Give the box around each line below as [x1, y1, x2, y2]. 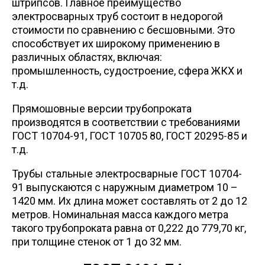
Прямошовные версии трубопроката [12, 102, 192, 115]
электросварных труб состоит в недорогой [12, 9, 223, 22]
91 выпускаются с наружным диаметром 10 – [12, 180, 238, 193]
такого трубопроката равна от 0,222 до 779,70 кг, [12, 221, 246, 234]
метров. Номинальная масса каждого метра [12, 208, 228, 221]
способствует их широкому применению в [12, 37, 220, 50]
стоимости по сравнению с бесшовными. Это [12, 23, 235, 36]
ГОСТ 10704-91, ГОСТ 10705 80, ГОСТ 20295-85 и [12, 129, 247, 142]
